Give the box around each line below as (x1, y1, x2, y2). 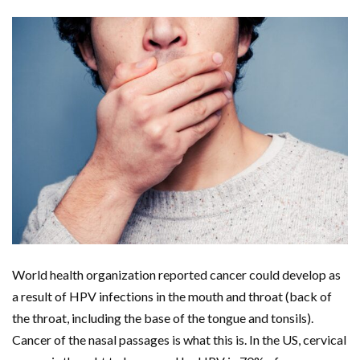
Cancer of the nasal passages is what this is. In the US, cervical (12, 332, 346, 348)
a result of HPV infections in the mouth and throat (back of (12, 288, 332, 305)
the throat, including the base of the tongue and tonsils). (12, 310, 313, 326)
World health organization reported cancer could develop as (12, 267, 341, 283)
